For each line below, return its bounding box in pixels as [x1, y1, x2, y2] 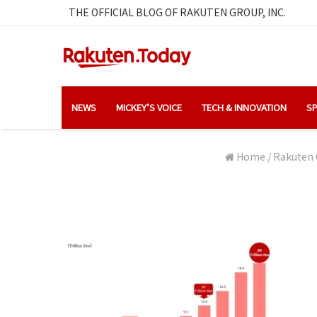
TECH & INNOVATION [202, 100, 287, 114]
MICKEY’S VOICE [116, 100, 182, 114]
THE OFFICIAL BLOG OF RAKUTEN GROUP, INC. [69, 5, 286, 19]
